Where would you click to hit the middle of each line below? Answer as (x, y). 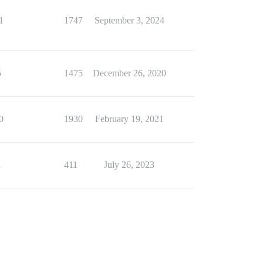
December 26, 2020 (129, 73)
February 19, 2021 (129, 119)
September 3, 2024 (129, 20)
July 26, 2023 (129, 164)
